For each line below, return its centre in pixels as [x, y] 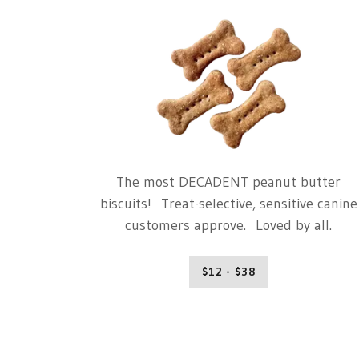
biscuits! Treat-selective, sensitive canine [228, 203]
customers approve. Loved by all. [229, 225]
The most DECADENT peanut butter [229, 182]
